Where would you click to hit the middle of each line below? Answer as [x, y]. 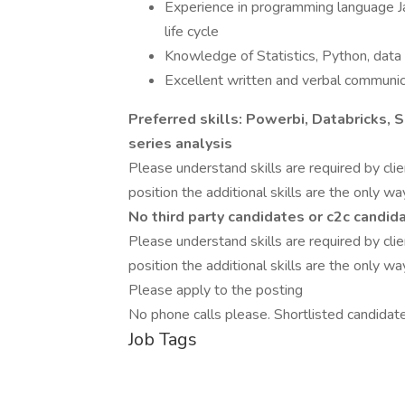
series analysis [180, 144]
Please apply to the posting [216, 290]
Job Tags [163, 339]
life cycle [192, 32]
